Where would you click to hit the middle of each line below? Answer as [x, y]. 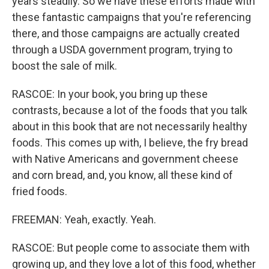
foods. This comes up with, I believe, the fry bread [130, 143]
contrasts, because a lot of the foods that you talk [130, 110]
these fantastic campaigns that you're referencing [131, 17]
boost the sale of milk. [65, 66]
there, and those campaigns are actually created [126, 33]
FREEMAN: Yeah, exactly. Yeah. [84, 219]
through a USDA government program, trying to [122, 50]
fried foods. [40, 191]
